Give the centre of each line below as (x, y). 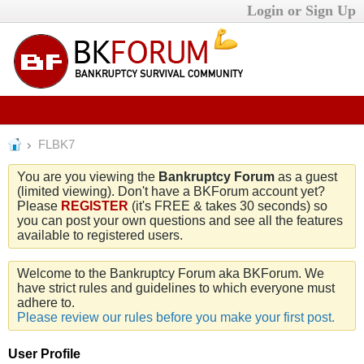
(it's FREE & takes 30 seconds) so (228, 206)
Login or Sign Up (301, 11)
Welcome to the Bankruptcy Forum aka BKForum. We (171, 273)
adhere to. (46, 303)
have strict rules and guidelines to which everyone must (176, 288)
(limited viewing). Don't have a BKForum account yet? (171, 191)
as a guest (306, 177)
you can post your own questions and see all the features (180, 221)
